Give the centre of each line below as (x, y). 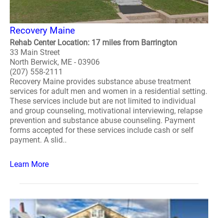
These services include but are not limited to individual (103, 101)
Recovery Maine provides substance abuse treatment (100, 82)
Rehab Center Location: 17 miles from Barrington (93, 43)
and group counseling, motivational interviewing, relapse (106, 111)
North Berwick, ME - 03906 (55, 62)
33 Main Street (35, 52)
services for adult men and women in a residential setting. (109, 91)
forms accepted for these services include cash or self (102, 130)
